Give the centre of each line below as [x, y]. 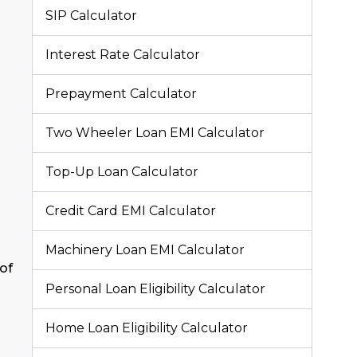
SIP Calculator [91, 15]
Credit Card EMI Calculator [131, 210]
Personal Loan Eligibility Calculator [155, 288]
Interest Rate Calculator [123, 54]
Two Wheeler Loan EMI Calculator [155, 132]
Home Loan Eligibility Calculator [147, 328]
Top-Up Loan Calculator [122, 171]
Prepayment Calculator [121, 93]
